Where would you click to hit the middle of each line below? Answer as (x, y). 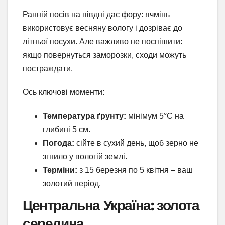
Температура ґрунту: (84, 116)
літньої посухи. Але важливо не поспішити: (102, 41)
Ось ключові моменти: (64, 92)
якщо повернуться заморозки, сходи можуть (104, 55)
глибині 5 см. (67, 129)
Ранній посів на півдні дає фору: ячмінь (96, 14)
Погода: (59, 143)
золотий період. (72, 183)
